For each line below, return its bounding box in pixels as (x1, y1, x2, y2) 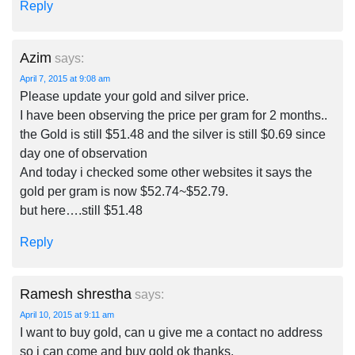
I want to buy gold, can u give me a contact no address (20, 326, 323, 339)
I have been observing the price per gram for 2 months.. (20, 109, 327, 122)
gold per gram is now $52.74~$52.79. (20, 185, 228, 198)
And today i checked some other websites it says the (20, 166, 312, 179)
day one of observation (20, 147, 147, 160)
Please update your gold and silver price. (20, 90, 249, 103)
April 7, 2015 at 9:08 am (20, 74, 110, 83)
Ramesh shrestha (20, 286, 132, 302)
